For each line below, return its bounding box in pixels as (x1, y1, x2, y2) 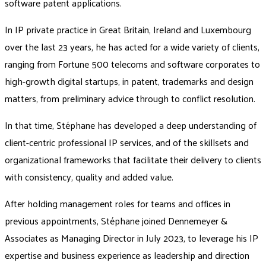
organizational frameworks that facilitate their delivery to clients (5, 150, 261, 168)
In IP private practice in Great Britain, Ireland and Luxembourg (5, 20, 251, 38)
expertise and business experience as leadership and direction (5, 246, 249, 264)
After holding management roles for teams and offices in (5, 194, 230, 212)
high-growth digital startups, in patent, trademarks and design (5, 72, 254, 90)
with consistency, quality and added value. (5, 167, 173, 185)
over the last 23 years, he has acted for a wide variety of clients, (5, 37, 259, 55)
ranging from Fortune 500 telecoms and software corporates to (5, 55, 260, 72)
